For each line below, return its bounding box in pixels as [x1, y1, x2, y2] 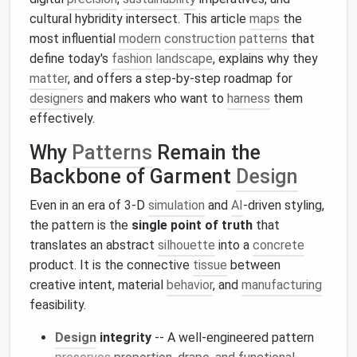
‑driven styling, [243, 198, 324, 213]
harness [227, 91, 270, 106]
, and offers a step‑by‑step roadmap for [68, 71, 292, 86]
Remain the [152, 141, 261, 164]
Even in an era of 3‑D [29, 198, 148, 213]
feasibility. [29, 297, 86, 312]
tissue [193, 257, 227, 273]
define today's [29, 51, 112, 66]
